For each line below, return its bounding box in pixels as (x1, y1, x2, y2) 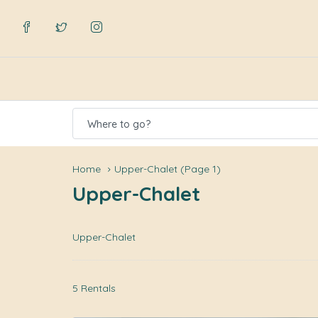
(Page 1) (177, 163, 221, 175)
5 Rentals (72, 282, 116, 295)
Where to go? (87, 118, 150, 131)
